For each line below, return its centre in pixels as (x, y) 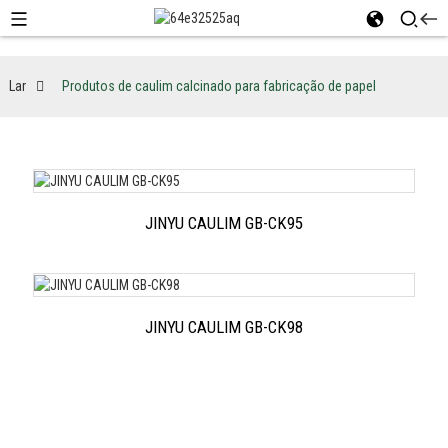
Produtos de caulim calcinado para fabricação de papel (218, 86)
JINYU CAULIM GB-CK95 (223, 222)
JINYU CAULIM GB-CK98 (223, 326)
